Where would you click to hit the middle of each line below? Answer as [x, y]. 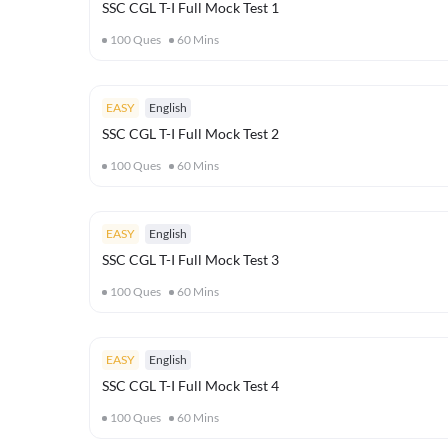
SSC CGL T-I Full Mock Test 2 [190, 133]
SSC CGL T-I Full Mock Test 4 [190, 385]
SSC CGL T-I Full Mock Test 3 [190, 259]
